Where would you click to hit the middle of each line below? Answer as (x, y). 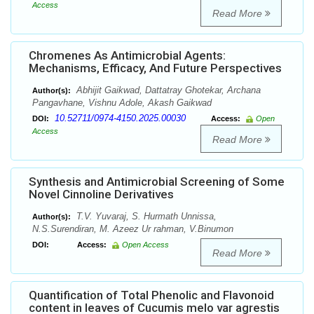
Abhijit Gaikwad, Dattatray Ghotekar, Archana (167, 90)
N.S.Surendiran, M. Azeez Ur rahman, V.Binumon (133, 229)
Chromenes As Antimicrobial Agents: (127, 56)
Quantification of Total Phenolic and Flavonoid (151, 295)
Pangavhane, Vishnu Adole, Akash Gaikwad (122, 103)
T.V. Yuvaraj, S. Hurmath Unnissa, (145, 217)
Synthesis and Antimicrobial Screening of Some (157, 182)
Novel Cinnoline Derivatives (101, 194)
